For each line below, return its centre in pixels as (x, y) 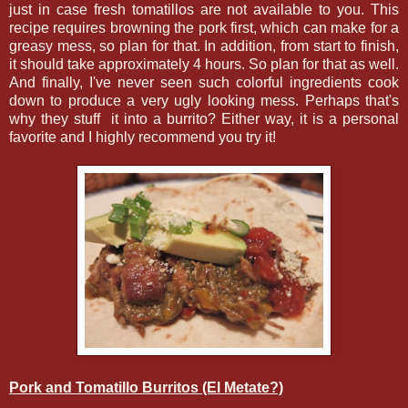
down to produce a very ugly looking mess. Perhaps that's (204, 101)
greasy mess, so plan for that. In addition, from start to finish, (204, 46)
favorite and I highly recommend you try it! (143, 138)
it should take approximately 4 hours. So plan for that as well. (204, 65)
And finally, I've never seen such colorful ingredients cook (204, 83)
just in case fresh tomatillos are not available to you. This (204, 10)
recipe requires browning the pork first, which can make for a (204, 28)
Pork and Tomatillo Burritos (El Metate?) (146, 388)
